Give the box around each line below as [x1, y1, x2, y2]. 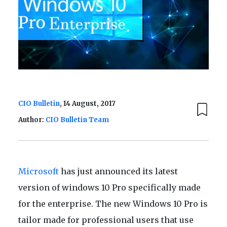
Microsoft [18, 166, 61, 177]
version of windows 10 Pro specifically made [18, 182, 201, 193]
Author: [18, 116, 46, 125]
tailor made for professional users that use [18, 215, 194, 225]
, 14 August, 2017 [60, 99, 116, 108]
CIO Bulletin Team [46, 116, 109, 125]
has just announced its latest [61, 166, 178, 177]
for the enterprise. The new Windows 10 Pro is [18, 199, 208, 209]
